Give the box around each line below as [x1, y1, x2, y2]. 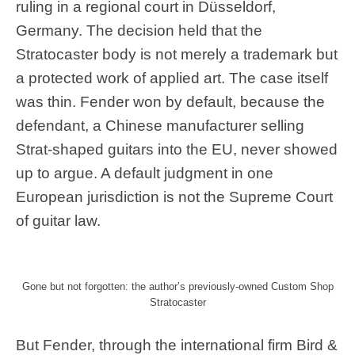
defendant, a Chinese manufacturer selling [16, 116, 304, 134]
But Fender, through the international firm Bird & [16, 336, 338, 353]
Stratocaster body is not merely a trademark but [16, 45, 338, 63]
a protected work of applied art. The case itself [16, 69, 328, 86]
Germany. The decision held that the [16, 21, 262, 39]
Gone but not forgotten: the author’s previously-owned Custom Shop [21, 281, 334, 292]
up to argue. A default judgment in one [16, 164, 273, 181]
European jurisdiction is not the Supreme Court [16, 188, 333, 205]
